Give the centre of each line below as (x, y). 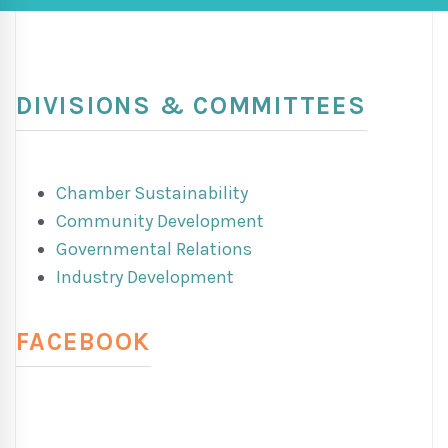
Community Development (160, 221)
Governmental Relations (154, 249)
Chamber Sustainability (152, 193)
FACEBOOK (83, 341)
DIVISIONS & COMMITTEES (191, 105)
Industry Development (145, 277)
